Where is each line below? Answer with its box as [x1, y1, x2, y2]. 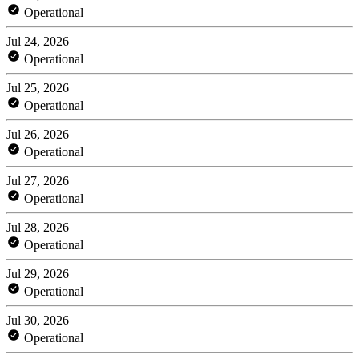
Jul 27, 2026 [6, 173, 69, 188]
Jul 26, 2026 [6, 127, 69, 141]
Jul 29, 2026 [6, 266, 69, 280]
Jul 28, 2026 [6, 220, 69, 234]
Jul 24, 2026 [6, 34, 69, 48]
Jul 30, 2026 [6, 313, 69, 327]
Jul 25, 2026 [6, 80, 69, 95]
